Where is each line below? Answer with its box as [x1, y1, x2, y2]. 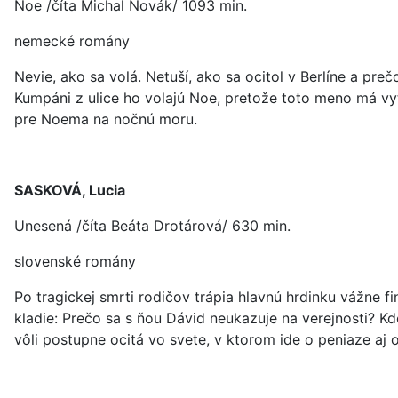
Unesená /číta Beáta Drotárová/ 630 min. [14, 217, 291, 235]
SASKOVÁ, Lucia [14, 181, 125, 199]
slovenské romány [14, 252, 136, 270]
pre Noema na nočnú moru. [14, 110, 197, 128]
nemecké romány [14, 32, 130, 50]
